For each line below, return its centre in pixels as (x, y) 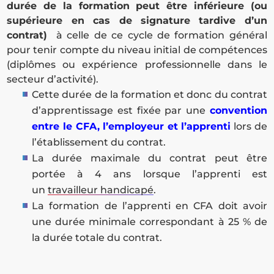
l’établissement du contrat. (99, 143)
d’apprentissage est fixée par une (121, 111)
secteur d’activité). (53, 80)
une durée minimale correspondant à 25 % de (150, 222)
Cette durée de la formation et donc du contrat (150, 95)
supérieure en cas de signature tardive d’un (137, 21)
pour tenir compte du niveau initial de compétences (137, 50)
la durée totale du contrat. (97, 238)
